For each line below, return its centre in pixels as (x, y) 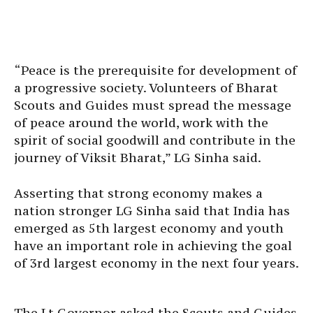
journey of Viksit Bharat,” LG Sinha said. (138, 158)
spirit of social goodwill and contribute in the (155, 140)
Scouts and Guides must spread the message (153, 105)
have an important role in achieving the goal (153, 246)
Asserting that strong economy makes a (138, 193)
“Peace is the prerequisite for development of (155, 70)
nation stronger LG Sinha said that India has (152, 211)
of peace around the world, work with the (141, 123)
